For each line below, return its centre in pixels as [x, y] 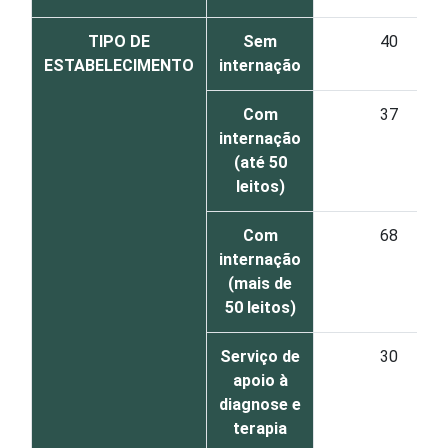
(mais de [260, 283]
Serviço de [260, 356]
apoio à [260, 380]
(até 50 [260, 162]
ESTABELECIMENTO [119, 65]
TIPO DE [119, 41]
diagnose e [260, 404]
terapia [260, 428]
